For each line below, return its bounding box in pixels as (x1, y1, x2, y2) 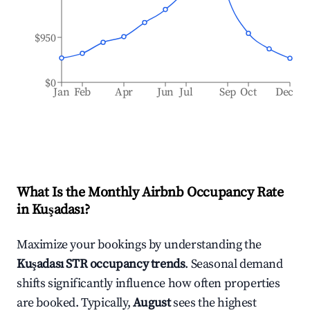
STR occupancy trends (63, 256, 185, 272)
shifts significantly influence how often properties (17, 275, 280, 291)
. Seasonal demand (185, 256, 283, 272)
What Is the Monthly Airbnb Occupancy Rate (17, 184, 284, 201)
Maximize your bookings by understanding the (17, 237, 262, 253)
